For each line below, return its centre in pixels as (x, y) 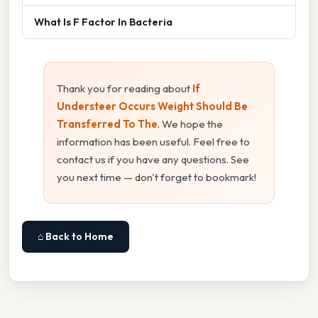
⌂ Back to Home (76, 236)
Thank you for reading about (125, 88)
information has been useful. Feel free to (153, 141)
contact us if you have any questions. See (153, 159)
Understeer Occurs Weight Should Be (152, 106)
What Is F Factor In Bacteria (103, 21)
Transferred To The (107, 124)
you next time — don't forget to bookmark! (157, 177)
